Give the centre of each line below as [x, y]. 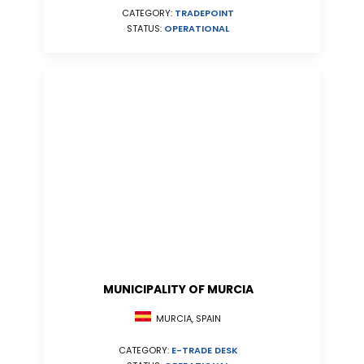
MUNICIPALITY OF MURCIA [178, 289]
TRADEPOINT [204, 13]
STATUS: [145, 29]
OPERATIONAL [197, 29]
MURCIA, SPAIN [186, 319]
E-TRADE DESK [204, 351]
